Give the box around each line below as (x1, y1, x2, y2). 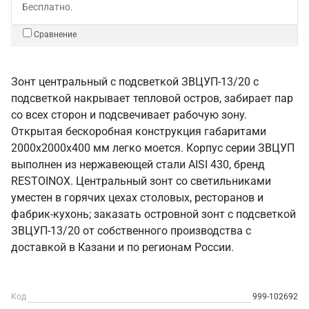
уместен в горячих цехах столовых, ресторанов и (11, 191, 263, 204)
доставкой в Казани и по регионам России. (11, 241, 234, 254)
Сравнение (34, 30, 77, 39)
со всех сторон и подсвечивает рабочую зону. (11, 108, 247, 121)
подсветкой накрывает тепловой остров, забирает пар (11, 92, 293, 105)
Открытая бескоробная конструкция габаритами (11, 125, 266, 138)
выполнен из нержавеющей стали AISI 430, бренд (11, 158, 265, 171)
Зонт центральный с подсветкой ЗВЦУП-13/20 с (11, 75, 259, 88)
